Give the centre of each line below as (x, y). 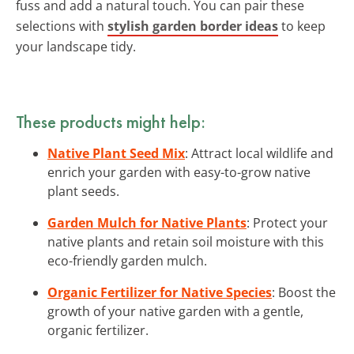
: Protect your (287, 222)
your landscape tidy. (76, 46)
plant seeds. (83, 191)
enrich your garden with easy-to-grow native (179, 172)
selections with (62, 26)
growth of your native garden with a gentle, (175, 311)
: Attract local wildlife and (259, 153)
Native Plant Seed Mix (116, 153)
